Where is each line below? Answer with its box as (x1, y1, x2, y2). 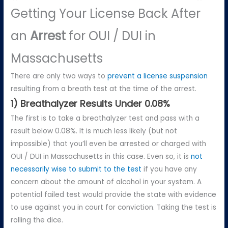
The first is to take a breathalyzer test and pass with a (11, 113, 200, 123)
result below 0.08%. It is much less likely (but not (11, 126, 178, 136)
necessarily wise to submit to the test (11, 164, 142, 174)
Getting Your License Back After (11, 5, 201, 22)
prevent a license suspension (107, 71, 208, 81)
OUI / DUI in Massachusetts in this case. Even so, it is (11, 151, 191, 161)
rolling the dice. (11, 215, 64, 225)
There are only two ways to (11, 71, 108, 81)
